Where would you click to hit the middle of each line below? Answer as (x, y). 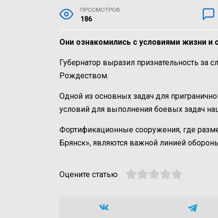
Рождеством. (84, 76)
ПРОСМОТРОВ (100, 10)
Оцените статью (89, 174)
